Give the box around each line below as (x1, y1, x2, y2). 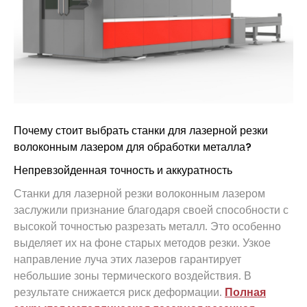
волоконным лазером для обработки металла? (14, 138, 251, 155)
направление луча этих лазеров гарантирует (14, 251, 241, 267)
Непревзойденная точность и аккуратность (14, 162, 232, 178)
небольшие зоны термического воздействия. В (14, 267, 251, 284)
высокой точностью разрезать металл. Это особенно (14, 218, 281, 234)
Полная (225, 284, 266, 300)
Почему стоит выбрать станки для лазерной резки (14, 122, 268, 138)
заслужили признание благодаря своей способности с (14, 201, 288, 218)
